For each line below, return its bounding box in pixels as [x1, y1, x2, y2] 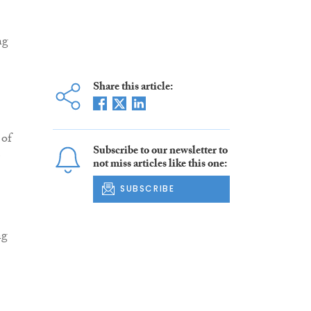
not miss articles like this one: [92, 155, 227, 175]
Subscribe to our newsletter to [92, 142, 228, 162]
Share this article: [92, 78, 173, 98]
